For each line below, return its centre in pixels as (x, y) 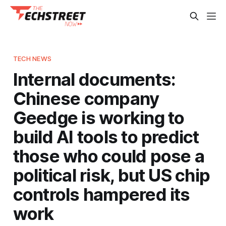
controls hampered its (101, 194)
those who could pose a (108, 156)
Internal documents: (94, 79)
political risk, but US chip (111, 175)
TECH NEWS (32, 58)
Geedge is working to (99, 117)
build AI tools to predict (106, 136)
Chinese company (86, 98)
